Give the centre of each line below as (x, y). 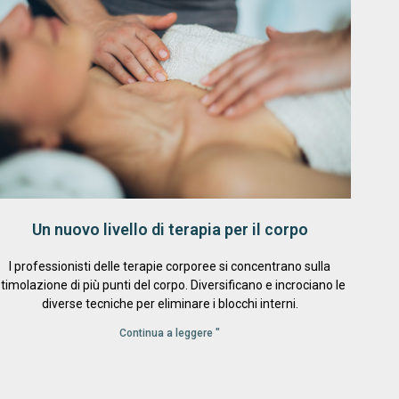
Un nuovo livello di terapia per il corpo (170, 230)
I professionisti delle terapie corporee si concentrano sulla (170, 267)
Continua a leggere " (170, 334)
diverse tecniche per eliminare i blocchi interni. (170, 304)
